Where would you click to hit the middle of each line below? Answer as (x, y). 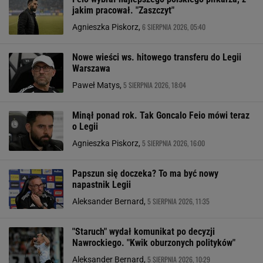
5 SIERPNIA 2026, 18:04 (155, 85)
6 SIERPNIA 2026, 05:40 (174, 27)
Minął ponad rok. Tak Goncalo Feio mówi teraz (161, 115)
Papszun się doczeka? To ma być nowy (145, 173)
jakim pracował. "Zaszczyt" (123, 10)
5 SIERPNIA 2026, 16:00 (173, 143)
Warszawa (91, 68)
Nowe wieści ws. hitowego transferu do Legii (157, 57)
